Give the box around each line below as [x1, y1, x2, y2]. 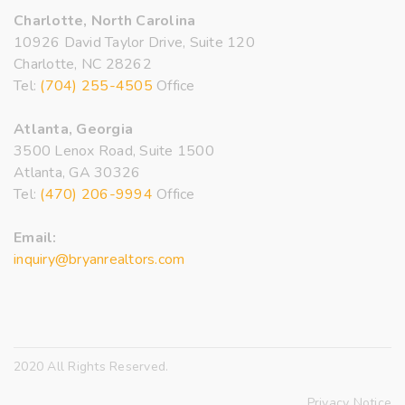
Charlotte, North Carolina [14, 10, 196, 31]
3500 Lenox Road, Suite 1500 [14, 140, 214, 161]
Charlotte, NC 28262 [14, 53, 152, 74]
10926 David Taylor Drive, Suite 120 [14, 32, 255, 52]
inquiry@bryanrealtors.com [14, 249, 185, 269]
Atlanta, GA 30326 [14, 162, 141, 183]
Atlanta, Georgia [14, 118, 133, 139]
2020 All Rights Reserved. [14, 357, 169, 375]
